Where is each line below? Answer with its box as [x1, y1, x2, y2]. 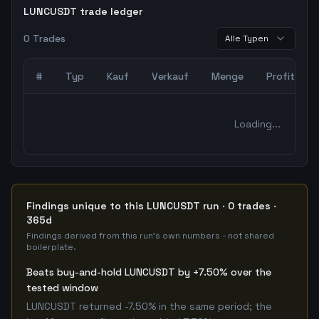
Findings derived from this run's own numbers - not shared [26, 230, 274, 241]
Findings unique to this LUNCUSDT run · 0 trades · [26, 199, 276, 212]
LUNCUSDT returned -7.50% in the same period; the [26, 300, 272, 313]
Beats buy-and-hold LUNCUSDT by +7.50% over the [26, 266, 271, 278]
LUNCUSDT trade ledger [23, 5, 142, 18]
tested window [26, 281, 98, 294]
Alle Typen [225, 33, 268, 44]
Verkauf [152, 70, 189, 83]
